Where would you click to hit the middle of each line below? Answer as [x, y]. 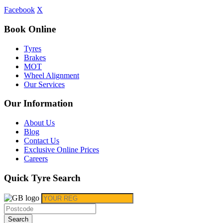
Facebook [19, 10]
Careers [36, 159]
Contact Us [42, 141]
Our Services [44, 84]
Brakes [35, 57]
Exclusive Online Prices [61, 150]
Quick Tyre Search [42, 178]
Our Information [39, 104]
